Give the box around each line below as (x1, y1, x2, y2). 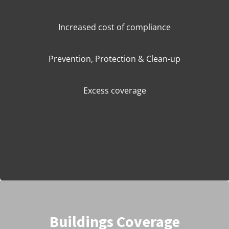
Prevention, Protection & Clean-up (49, 53, 180, 64)
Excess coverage (83, 85, 146, 96)
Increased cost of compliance (58, 21, 171, 33)
